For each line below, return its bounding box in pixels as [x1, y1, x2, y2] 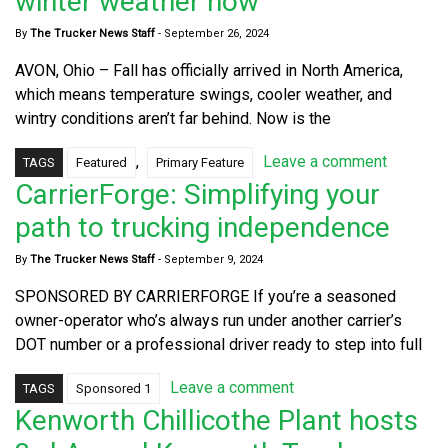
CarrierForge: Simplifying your [15, 177, 380, 211]
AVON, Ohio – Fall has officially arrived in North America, [15, 60, 403, 80]
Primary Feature [156, 154, 244, 170]
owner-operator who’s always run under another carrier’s [15, 310, 402, 330]
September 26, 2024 [164, 26, 269, 40]
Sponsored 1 [76, 380, 151, 396]
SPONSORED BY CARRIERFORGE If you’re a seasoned [15, 286, 396, 306]
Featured [76, 154, 127, 170]
